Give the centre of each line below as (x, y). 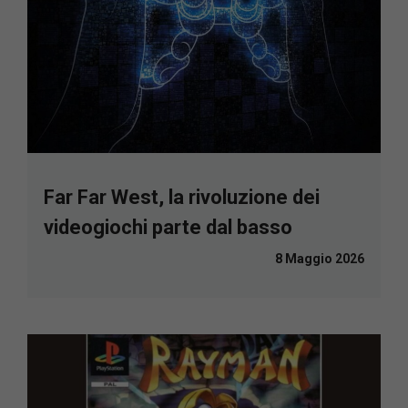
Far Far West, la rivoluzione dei (182, 197)
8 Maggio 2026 (320, 258)
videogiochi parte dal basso (168, 227)
